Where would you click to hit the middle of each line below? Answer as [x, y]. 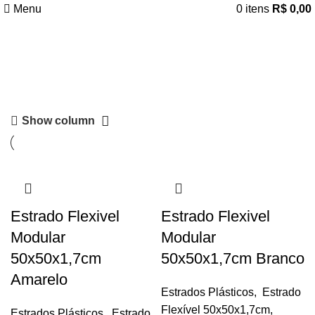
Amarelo [39, 280]
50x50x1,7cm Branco [233, 259]
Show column [59, 121]
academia [157, 63]
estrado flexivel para [157, 33]
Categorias [153, 91]
